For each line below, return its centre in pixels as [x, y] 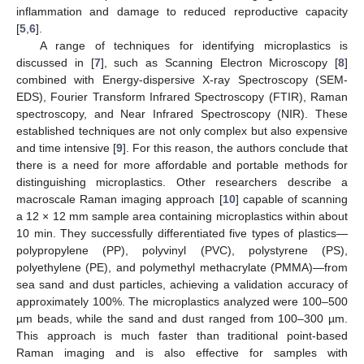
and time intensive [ [66, 147]
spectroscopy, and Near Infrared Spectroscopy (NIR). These [182, 113]
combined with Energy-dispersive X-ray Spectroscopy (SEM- [182, 79]
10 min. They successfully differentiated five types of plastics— [182, 233]
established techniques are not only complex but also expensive [182, 130]
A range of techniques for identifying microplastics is [193, 45]
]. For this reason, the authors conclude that [235, 147]
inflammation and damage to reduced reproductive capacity [182, 11]
